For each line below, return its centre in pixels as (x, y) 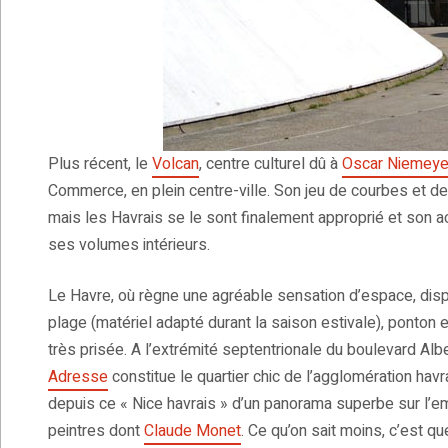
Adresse (78, 377)
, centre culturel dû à (270, 164)
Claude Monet (192, 431)
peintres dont (96, 431)
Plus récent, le (100, 164)
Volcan (175, 164)
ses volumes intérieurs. (129, 245)
